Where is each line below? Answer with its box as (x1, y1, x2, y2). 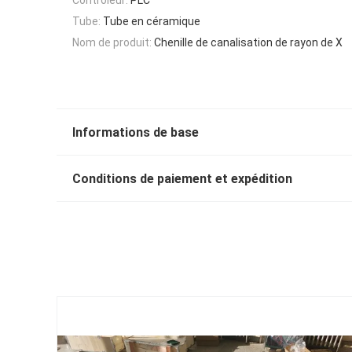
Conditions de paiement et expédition (72, 171, 292, 187)
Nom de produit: (72, 36, 152, 49)
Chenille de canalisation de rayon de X (154, 36, 343, 49)
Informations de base (72, 125, 199, 141)
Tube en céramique (103, 14, 200, 27)
